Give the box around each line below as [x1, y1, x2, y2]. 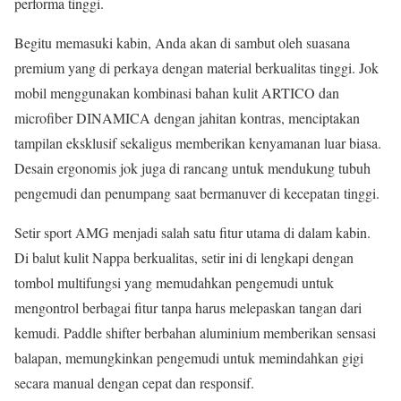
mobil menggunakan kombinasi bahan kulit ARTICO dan [14, 83, 339, 103]
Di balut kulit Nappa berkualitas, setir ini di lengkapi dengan [14, 248, 354, 268]
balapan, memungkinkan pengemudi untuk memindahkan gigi [14, 348, 363, 368]
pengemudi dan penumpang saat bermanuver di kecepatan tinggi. [14, 183, 380, 203]
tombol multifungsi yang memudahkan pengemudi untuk [14, 273, 334, 293]
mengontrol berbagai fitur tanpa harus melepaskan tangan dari [14, 298, 362, 318]
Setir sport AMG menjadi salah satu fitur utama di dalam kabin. [14, 223, 371, 243]
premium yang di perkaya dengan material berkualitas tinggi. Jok [14, 58, 379, 78]
